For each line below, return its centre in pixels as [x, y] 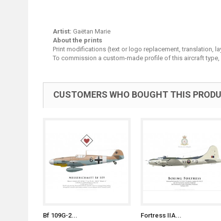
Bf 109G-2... [60, 215]
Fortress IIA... [161, 215]
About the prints [77, 40]
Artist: [62, 31]
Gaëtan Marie [91, 31]
